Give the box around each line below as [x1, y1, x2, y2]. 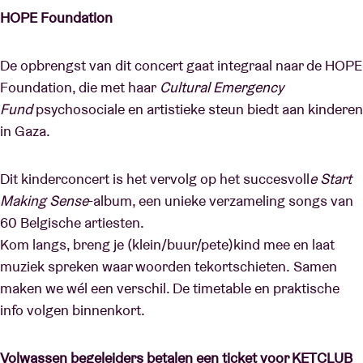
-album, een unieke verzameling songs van [88, 191, 353, 210]
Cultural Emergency [160, 78, 284, 96]
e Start [310, 169, 352, 188]
